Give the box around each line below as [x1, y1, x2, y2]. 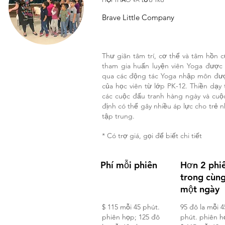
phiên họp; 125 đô [102, 212, 160, 221]
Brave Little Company [102, 13, 174, 22]
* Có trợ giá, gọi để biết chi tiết [102, 131, 202, 140]
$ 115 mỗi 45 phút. [102, 202, 160, 211]
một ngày [180, 183, 219, 195]
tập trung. [102, 111, 135, 121]
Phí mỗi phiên [100, 159, 157, 171]
